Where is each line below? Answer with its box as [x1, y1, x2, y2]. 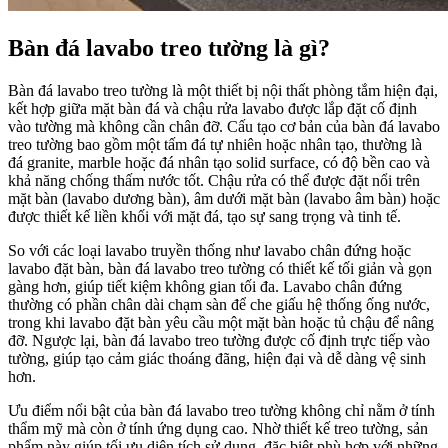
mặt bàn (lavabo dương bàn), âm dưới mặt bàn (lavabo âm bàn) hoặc [8, 189, 440, 207]
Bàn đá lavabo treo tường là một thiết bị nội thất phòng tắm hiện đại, [8, 81, 438, 99]
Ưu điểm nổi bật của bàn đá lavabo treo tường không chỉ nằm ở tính [8, 401, 435, 419]
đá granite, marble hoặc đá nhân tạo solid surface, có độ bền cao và [8, 153, 430, 171]
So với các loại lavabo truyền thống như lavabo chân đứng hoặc [8, 241, 411, 259]
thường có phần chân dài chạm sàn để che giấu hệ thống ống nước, [8, 295, 430, 313]
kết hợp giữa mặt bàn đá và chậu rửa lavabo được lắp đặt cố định [8, 99, 417, 117]
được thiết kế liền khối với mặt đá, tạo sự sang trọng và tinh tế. [8, 207, 401, 225]
